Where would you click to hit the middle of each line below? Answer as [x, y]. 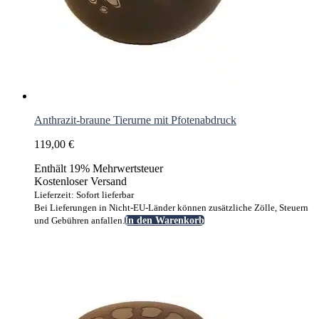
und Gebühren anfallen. [79, 221]
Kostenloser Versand [80, 182]
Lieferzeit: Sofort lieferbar [84, 195]
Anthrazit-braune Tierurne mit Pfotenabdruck [135, 120]
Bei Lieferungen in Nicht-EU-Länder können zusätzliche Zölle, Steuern [171, 208]
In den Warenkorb [164, 221]
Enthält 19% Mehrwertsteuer [99, 169]
